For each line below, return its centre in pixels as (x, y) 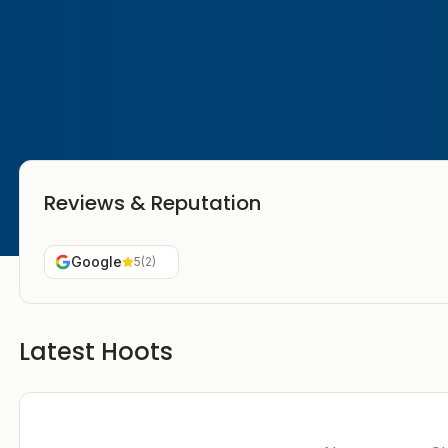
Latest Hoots (95, 351)
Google (96, 261)
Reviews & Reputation (152, 203)
